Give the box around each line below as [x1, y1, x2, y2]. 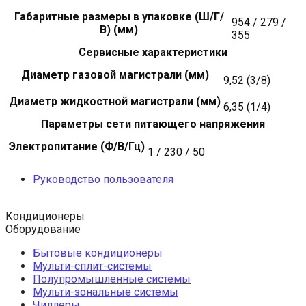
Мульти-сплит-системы [33, 259, 152, 273]
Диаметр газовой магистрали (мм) [20, 68, 209, 81]
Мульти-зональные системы [33, 285, 178, 298]
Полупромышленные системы [33, 272, 191, 286]
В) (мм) [100, 23, 138, 36]
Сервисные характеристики [79, 45, 227, 59]
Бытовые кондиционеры [33, 246, 163, 260]
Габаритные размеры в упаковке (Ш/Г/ [14, 10, 224, 23]
